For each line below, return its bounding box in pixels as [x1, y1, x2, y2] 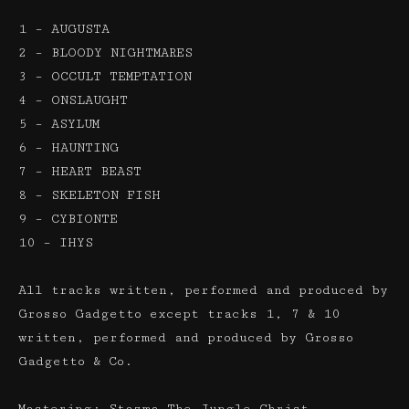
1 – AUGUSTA [18, 22, 110, 37]
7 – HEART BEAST [18, 164, 142, 179]
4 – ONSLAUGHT [18, 93, 128, 108]
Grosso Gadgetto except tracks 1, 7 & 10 [18, 307, 340, 321]
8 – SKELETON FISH [18, 188, 161, 203]
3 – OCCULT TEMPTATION [18, 69, 192, 84]
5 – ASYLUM [18, 117, 100, 131]
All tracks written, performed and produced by [18, 283, 388, 298]
